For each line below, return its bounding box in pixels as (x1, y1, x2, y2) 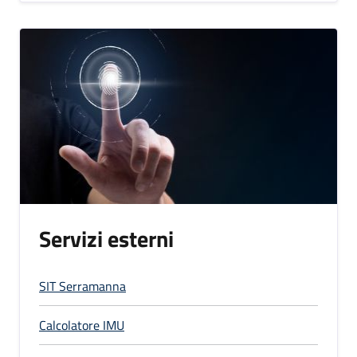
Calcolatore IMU (39, 315, 124, 335)
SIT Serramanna (39, 276, 126, 296)
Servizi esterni (39, 221, 174, 256)
